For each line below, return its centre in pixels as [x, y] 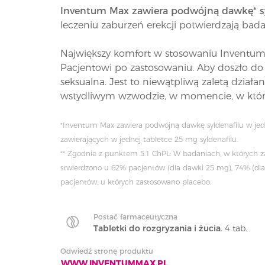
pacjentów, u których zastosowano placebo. [136, 182]
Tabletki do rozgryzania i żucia [157, 228]
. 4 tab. [234, 228]
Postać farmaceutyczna [135, 217]
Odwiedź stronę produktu [107, 251]
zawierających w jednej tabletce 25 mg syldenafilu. [150, 139]
